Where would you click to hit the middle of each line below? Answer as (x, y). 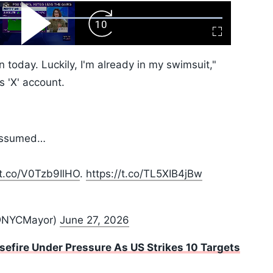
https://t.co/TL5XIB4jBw (144, 174)
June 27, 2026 (94, 220)
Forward (116, 28)
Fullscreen (237, 36)
